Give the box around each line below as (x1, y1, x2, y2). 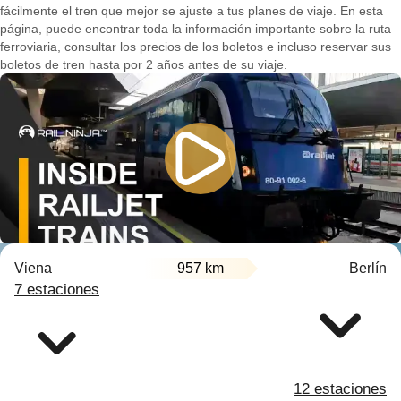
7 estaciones (14, 281, 99, 298)
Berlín (349, 260, 387, 276)
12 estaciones (294, 380, 387, 397)
